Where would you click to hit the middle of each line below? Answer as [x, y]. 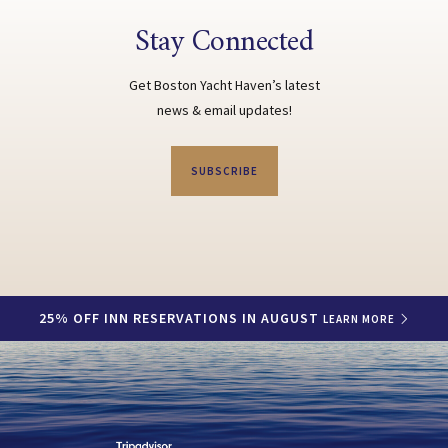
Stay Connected [224, 43]
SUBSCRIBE [224, 170]
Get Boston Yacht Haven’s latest [224, 85]
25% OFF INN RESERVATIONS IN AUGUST [180, 317]
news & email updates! [224, 110]
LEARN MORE [358, 318]
